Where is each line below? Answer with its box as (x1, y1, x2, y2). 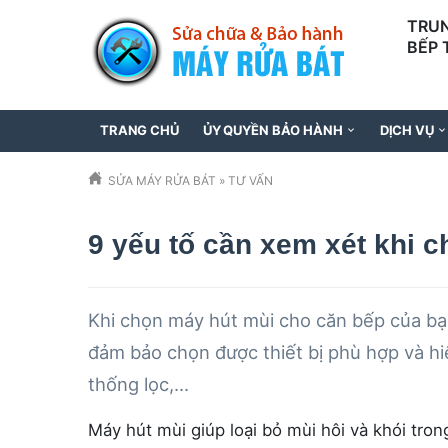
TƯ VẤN (228, 173, 273, 188)
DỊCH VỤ (379, 122, 434, 138)
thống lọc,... (88, 373, 189, 395)
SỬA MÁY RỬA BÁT (108, 173, 216, 188)
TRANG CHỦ (100, 122, 179, 138)
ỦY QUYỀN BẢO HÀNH (202, 122, 343, 138)
